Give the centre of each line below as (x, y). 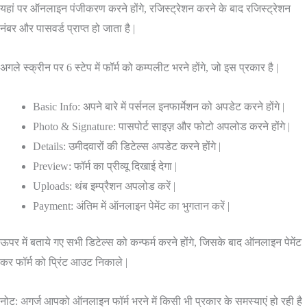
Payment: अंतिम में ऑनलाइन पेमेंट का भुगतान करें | (131, 206)
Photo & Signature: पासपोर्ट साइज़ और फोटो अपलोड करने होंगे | (161, 127)
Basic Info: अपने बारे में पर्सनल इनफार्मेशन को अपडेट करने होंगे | (159, 107)
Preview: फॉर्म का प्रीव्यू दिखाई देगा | (105, 167)
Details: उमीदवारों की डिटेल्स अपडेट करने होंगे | (127, 147)
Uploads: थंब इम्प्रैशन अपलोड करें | (104, 186)
